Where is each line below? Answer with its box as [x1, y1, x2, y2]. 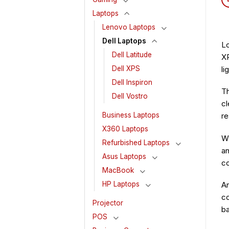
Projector [93, 199, 123, 208]
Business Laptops [102, 111, 159, 120]
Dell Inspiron [112, 78, 152, 87]
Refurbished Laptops [102, 139, 170, 147]
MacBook [102, 166, 134, 175]
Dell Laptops [102, 37, 146, 45]
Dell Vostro [112, 92, 148, 101]
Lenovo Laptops [102, 23, 155, 32]
